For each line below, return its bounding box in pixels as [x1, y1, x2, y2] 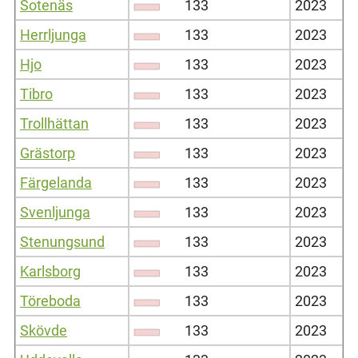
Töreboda [19, 292, 81, 309]
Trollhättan [19, 114, 89, 132]
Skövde [19, 321, 67, 339]
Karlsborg [19, 262, 81, 280]
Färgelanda [19, 173, 92, 191]
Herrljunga [19, 26, 86, 43]
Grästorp [19, 144, 75, 161]
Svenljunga [19, 203, 90, 221]
